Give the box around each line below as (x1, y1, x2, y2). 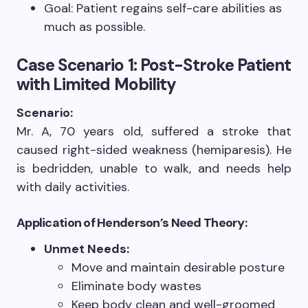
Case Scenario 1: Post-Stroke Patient (16, 54, 291, 76)
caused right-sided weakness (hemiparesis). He (16, 142, 291, 159)
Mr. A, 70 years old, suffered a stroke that (16, 123, 291, 140)
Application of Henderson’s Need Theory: (16, 214, 247, 232)
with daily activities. (16, 179, 129, 196)
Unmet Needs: (44, 241, 129, 258)
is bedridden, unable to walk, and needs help (16, 160, 291, 177)
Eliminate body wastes (71, 278, 201, 295)
